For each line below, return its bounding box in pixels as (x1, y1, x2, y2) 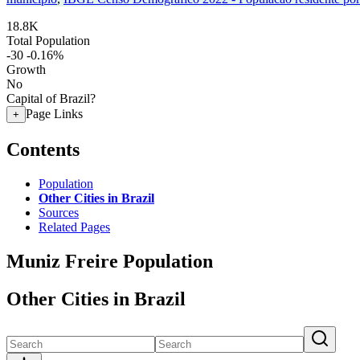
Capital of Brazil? (6, 92, 96, 105)
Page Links (26, 107, 83, 121)
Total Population (6, 34, 90, 47)
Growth (6, 63, 46, 76)
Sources (39, 205, 79, 219)
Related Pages (39, 219, 110, 234)
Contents (6, 138, 80, 160)
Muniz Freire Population (6, 250, 213, 272)
